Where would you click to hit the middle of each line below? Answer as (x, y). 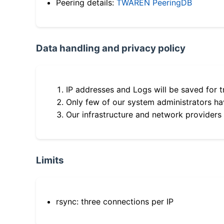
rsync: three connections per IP (115, 202)
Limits (50, 160)
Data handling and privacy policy (111, 48)
